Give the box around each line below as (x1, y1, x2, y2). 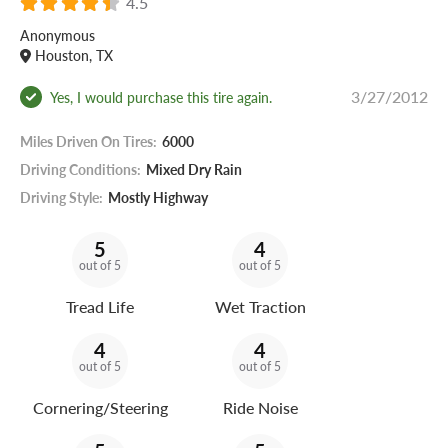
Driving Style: (20, 188, 103, 208)
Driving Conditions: (20, 160, 141, 180)
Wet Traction (214, 295, 306, 319)
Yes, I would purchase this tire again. (50, 86, 272, 107)
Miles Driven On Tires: (20, 132, 157, 152)
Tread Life (66, 295, 134, 319)
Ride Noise (222, 396, 298, 420)
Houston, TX (30, 45, 113, 66)
